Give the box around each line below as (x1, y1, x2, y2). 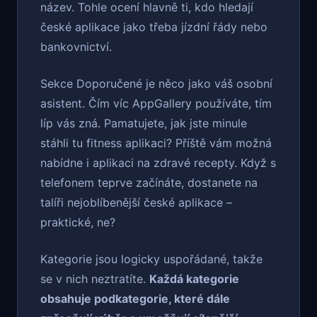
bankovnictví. (40, 40, 112, 54)
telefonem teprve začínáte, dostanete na (40, 175, 258, 190)
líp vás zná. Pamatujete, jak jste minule (40, 116, 247, 131)
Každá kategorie (149, 272, 239, 287)
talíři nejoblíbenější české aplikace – (40, 195, 232, 210)
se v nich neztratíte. (40, 272, 149, 287)
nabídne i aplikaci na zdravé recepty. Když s (40, 156, 276, 171)
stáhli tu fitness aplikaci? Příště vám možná (40, 136, 272, 151)
